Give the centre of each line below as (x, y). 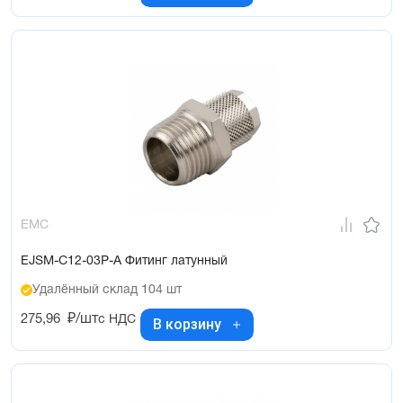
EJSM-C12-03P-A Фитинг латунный (124, 261)
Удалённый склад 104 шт (107, 290)
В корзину (187, 325)
